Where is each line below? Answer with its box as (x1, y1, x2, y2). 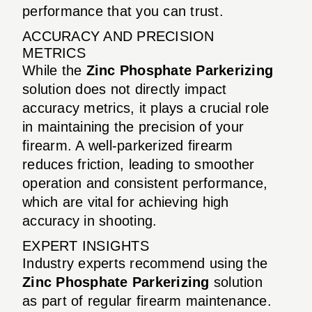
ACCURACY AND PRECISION (22, 28, 214, 44)
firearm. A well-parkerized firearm (22, 137, 233, 153)
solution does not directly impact (22, 81, 227, 97)
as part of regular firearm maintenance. (22, 292, 272, 309)
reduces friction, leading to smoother (22, 156, 255, 172)
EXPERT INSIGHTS (22, 237, 149, 253)
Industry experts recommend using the (22, 255, 267, 271)
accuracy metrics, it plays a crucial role (22, 100, 270, 116)
